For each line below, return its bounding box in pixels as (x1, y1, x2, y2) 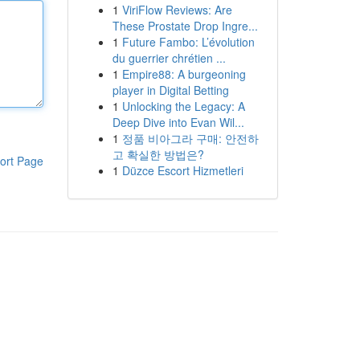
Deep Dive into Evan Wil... (112, 114, 244, 130)
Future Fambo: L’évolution (121, 34, 255, 50)
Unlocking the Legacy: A (121, 98, 245, 114)
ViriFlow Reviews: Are (121, 2, 232, 18)
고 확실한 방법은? (112, 146, 204, 162)
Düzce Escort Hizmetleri (121, 162, 243, 178)
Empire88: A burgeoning (121, 66, 246, 82)
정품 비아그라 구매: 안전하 (121, 130, 259, 146)
